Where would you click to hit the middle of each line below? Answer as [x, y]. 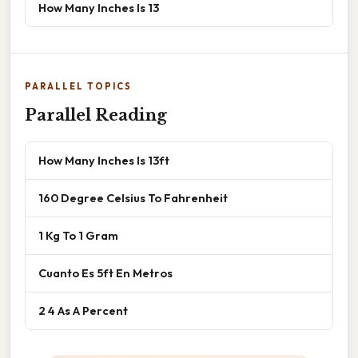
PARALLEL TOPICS [78, 87]
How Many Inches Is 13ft [104, 161]
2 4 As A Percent [83, 311]
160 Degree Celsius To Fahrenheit [133, 198]
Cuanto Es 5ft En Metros [105, 273]
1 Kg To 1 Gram [78, 236]
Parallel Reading [96, 115]
